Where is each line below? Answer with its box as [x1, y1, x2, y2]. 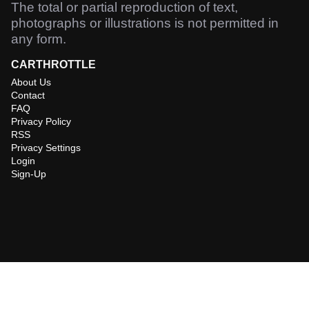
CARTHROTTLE [11, 59, 96, 70]
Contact [11, 90, 45, 101]
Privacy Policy [11, 116, 71, 127]
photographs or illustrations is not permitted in [11, 16, 279, 30]
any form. [11, 32, 66, 46]
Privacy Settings [11, 142, 81, 153]
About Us [11, 77, 51, 88]
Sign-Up [11, 168, 46, 179]
